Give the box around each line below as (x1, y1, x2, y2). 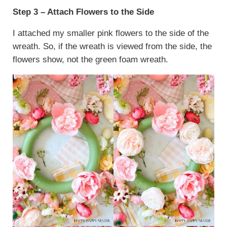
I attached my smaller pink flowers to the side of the (12, 28, 209, 39)
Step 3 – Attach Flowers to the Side (12, 7, 154, 17)
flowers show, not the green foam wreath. (12, 55, 168, 65)
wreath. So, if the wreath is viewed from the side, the (12, 42, 212, 52)
